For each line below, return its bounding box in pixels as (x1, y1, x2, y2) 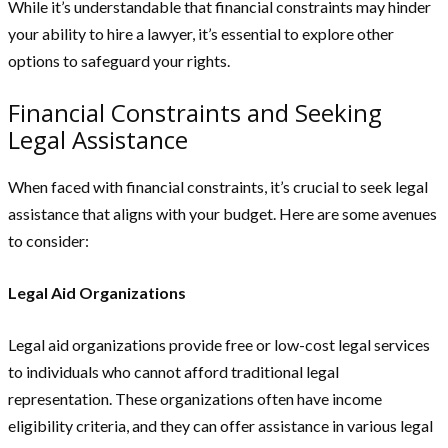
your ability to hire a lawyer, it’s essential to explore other (8, 24, 394, 44)
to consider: (8, 231, 89, 251)
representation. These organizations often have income (8, 389, 382, 409)
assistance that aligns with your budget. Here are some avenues (8, 204, 437, 224)
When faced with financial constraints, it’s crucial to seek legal (8, 177, 428, 197)
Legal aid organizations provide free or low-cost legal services (8, 335, 430, 355)
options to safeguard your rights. (8, 51, 230, 71)
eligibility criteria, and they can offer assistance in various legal (8, 416, 433, 436)
